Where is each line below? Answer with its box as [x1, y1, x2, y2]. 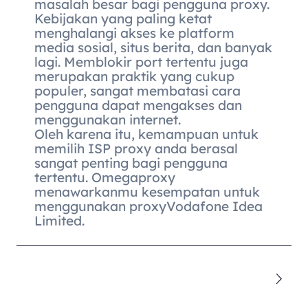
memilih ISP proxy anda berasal [34, 140, 239, 157]
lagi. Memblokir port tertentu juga [34, 54, 249, 71]
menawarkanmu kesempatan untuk [34, 184, 261, 201]
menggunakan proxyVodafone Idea [34, 198, 263, 215]
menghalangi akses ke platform [34, 25, 235, 42]
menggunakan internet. [34, 111, 181, 129]
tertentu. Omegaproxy [34, 169, 176, 186]
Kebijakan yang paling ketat [34, 10, 212, 27]
